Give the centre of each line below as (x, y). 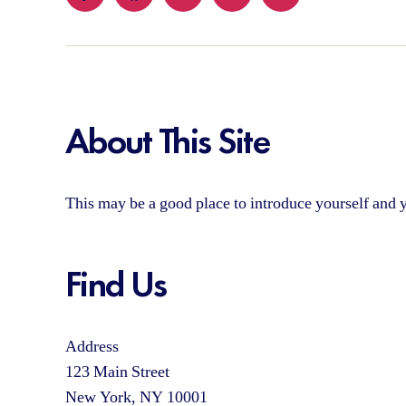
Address (92, 347)
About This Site (168, 141)
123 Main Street (117, 372)
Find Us (116, 284)
